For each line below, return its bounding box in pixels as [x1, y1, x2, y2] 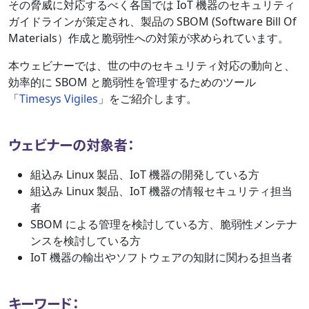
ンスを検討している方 [30, 233, 141, 249]
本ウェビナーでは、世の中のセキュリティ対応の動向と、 [8, 58, 295, 74]
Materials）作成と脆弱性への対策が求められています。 [8, 30, 289, 46]
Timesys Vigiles [19, 91, 98, 107]
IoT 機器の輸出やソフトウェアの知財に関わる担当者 [30, 250, 292, 266]
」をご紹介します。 [98, 91, 197, 107]
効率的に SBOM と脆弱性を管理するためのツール [8, 74, 256, 90]
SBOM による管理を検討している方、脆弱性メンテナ [30, 217, 297, 232]
